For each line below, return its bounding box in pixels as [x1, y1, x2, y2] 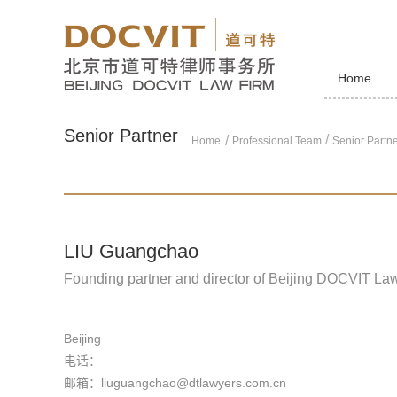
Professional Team [231, 134, 322, 147]
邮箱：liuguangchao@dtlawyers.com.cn [64, 375, 286, 390]
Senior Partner [64, 126, 178, 145]
